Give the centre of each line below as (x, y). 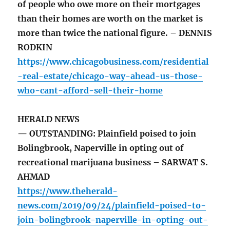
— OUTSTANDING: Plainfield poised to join (107, 134)
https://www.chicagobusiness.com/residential (113, 62)
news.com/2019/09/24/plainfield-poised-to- (112, 206)
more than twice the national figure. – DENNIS (115, 33)
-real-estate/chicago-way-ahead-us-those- (110, 76)
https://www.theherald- (68, 191)
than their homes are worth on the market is (110, 19)
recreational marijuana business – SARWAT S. (113, 162)
